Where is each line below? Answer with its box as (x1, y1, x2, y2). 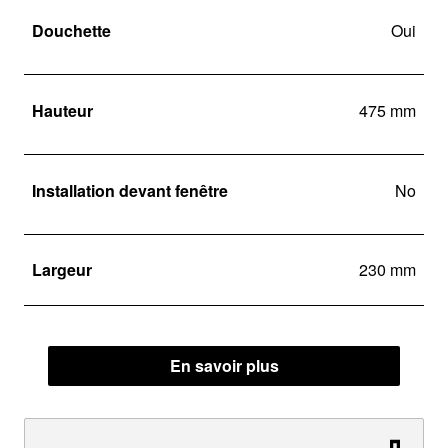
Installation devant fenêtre (32, 178, 228, 202)
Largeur (32, 258, 92, 281)
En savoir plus (169, 354, 279, 377)
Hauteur (32, 98, 93, 122)
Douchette (32, 18, 111, 42)
